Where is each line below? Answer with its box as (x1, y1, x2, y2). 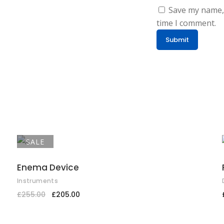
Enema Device (16, 161, 79, 173)
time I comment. (156, 17, 216, 28)
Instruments (16, 176, 58, 185)
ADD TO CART (94, 153, 138, 163)
